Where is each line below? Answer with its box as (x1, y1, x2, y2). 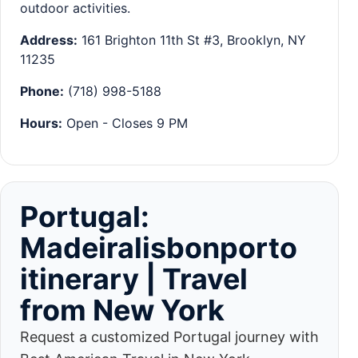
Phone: (20, 82, 64, 99)
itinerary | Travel (20, 261, 248, 296)
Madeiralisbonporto (20, 229, 297, 265)
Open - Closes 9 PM (62, 114, 188, 131)
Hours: (20, 114, 62, 131)
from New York (20, 292, 225, 328)
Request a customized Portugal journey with (20, 328, 319, 345)
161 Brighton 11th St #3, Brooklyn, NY (78, 31, 306, 48)
